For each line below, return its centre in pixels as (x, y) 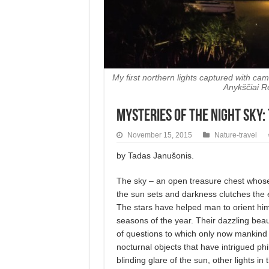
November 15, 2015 (159, 135)
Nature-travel (235, 135)
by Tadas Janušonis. (155, 156)
